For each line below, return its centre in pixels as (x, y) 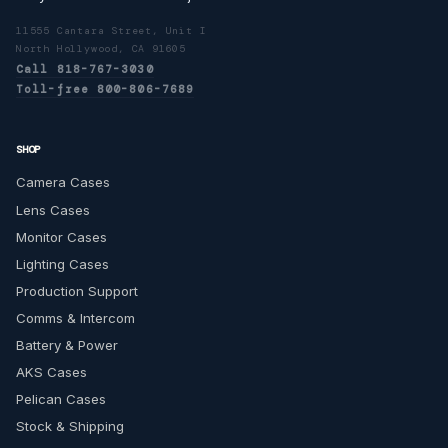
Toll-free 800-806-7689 (105, 89)
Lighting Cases (62, 263)
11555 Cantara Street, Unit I (111, 31)
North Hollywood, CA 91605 (101, 49)
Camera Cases (63, 182)
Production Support (77, 290)
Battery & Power (67, 344)
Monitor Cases (61, 236)
